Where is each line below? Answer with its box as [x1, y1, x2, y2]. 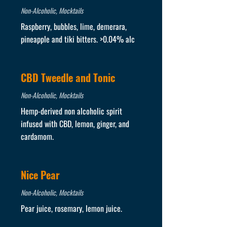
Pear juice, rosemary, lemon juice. [20, 202, 122, 214]
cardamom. [20, 130, 54, 142]
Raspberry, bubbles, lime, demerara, [20, 20, 127, 32]
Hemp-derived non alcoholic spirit [20, 105, 122, 117]
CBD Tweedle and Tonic [20, 70, 115, 85]
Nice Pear [20, 167, 60, 182]
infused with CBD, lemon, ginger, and [20, 118, 129, 130]
